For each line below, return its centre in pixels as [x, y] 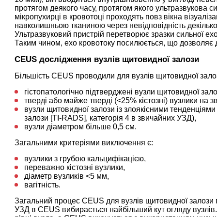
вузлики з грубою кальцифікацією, [85, 158]
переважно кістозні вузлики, [75, 167]
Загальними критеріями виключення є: [84, 142]
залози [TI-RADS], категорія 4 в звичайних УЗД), [110, 118]
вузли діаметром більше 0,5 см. [80, 126]
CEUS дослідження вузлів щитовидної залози [107, 59]
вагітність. [42, 185]
